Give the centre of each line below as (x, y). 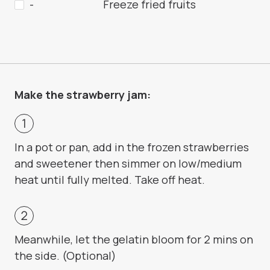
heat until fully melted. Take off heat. (110, 180)
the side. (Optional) (65, 256)
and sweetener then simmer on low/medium (128, 164)
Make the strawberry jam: (83, 95)
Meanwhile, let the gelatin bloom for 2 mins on (134, 240)
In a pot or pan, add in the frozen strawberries (132, 147)
